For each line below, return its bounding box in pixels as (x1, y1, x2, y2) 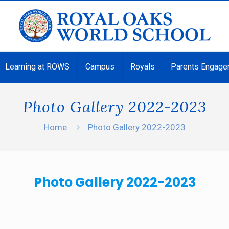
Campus (85, 62, 114, 72)
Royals (130, 62, 155, 72)
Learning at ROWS (5, 62, 70, 72)
